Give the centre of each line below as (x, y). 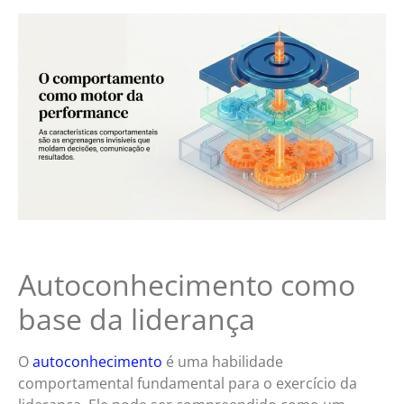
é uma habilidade (223, 361)
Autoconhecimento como (187, 284)
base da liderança (137, 318)
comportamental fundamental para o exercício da (188, 383)
